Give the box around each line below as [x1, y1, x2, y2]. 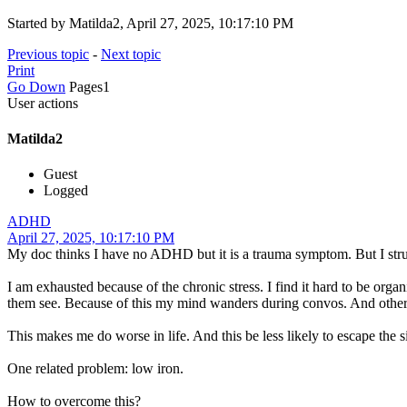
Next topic [101, 45, 161, 62]
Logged [44, 183, 88, 199]
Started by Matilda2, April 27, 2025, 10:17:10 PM [7, 15, 293, 31]
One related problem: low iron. [7, 361, 184, 377]
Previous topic [7, 45, 89, 62]
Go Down [7, 78, 65, 94]
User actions [7, 94, 78, 111]
